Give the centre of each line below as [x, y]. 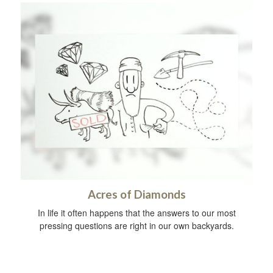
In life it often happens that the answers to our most [136, 213]
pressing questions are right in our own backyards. [136, 226]
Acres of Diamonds [136, 195]
